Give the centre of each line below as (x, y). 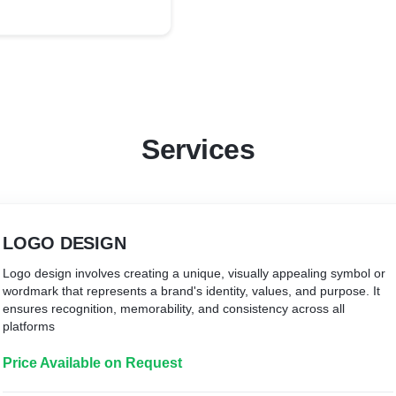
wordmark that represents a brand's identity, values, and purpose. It (191, 291)
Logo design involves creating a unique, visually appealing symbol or (194, 273)
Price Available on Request (92, 363)
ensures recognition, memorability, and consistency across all (174, 308)
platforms (29, 326)
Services (198, 149)
